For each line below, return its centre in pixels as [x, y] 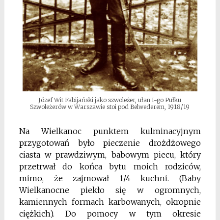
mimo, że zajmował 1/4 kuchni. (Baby [110, 179]
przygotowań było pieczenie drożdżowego [110, 143]
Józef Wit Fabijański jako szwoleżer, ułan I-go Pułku [110, 100]
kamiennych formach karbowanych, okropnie [110, 202]
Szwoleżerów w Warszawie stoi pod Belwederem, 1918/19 [110, 107]
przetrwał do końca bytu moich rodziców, [110, 167]
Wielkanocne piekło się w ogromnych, [110, 190]
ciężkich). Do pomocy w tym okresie [110, 214]
